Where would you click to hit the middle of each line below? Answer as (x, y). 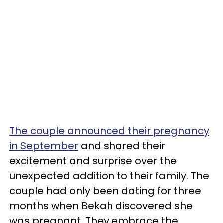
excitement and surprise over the (93, 161)
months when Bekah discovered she (101, 205)
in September (44, 146)
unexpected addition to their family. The (109, 175)
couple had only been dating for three (105, 190)
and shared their (122, 146)
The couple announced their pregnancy (109, 131)
